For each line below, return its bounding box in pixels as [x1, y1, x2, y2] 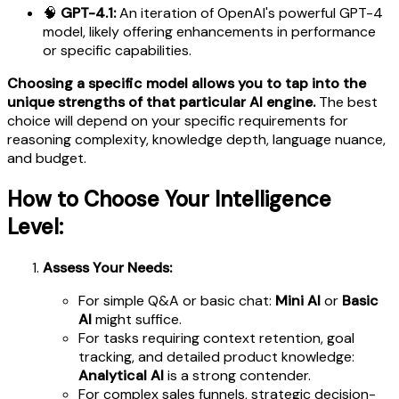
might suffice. [92, 309, 182, 329]
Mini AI [275, 290, 321, 310]
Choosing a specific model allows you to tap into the [7, 73, 366, 93]
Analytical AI [78, 365, 164, 385]
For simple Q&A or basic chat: [78, 290, 275, 310]
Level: [7, 212, 63, 240]
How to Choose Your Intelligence [7, 184, 331, 213]
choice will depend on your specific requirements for [7, 110, 348, 130]
